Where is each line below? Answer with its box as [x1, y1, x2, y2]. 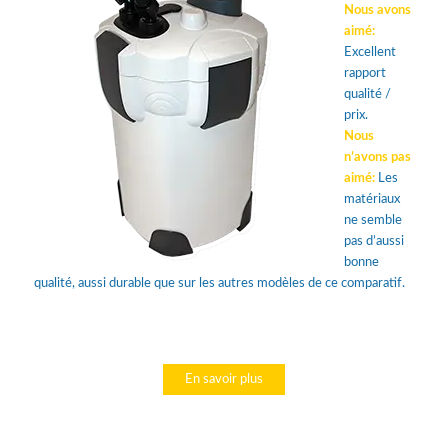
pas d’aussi [343, 234, 404, 248]
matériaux [343, 192, 400, 206]
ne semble [343, 213, 402, 227]
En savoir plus [184, 372, 263, 386]
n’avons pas [343, 150, 411, 164]
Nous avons [343, 3, 411, 17]
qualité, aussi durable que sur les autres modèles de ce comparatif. [33, 276, 405, 290]
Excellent [343, 45, 396, 59]
